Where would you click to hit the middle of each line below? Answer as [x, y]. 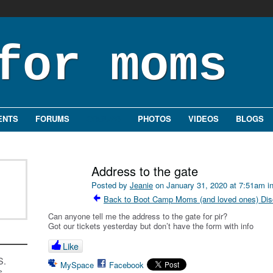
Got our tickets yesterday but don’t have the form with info [151, 226]
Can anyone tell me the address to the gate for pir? [138, 216]
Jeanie [141, 185]
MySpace [77, 265]
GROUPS [104, 119]
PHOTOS [154, 119]
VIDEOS [204, 119]
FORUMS [52, 119]
